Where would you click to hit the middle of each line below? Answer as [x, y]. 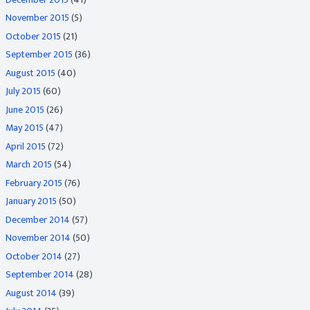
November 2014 [38, 238]
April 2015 [26, 146]
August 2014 [31, 293]
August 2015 [30, 73]
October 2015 [33, 36]
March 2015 [29, 164]
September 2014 [40, 274]
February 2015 [34, 183]
